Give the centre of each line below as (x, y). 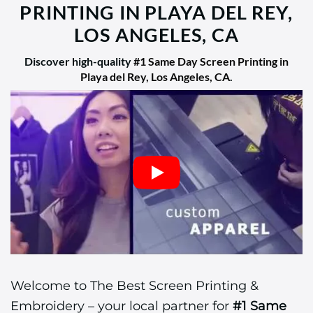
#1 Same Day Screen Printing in (211, 61)
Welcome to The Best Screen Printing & (134, 286)
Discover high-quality (79, 61)
